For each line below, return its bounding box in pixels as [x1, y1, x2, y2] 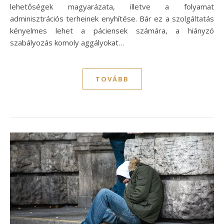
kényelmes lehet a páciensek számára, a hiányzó [10, 25, 214, 35]
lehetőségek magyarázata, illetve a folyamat [10, 1, 214, 11]
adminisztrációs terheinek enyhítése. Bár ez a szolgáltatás [10, 13, 214, 23]
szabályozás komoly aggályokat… [10, 37, 124, 47]
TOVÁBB [95, 74, 129, 83]
